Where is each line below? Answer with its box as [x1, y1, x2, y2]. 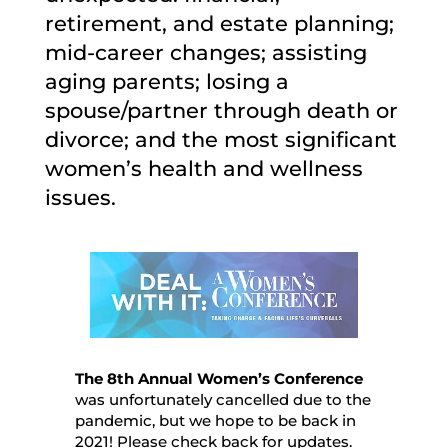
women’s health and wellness [44, 156, 363, 181]
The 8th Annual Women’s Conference [74, 368, 363, 388]
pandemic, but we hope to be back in [74, 410, 356, 430]
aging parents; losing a [44, 69, 289, 94]
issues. [44, 185, 116, 210]
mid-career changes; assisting [44, 40, 367, 65]
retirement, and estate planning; [44, 11, 394, 36]
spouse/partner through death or [44, 98, 398, 123]
